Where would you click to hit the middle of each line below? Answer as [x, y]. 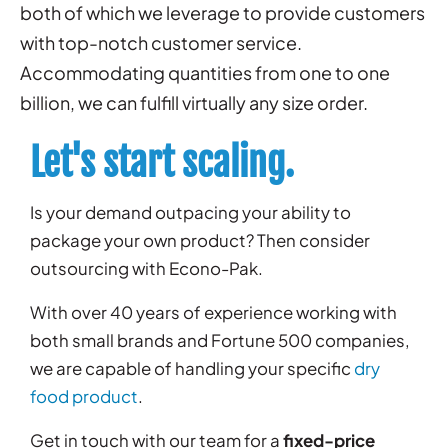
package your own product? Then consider [200, 240]
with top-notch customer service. [161, 43]
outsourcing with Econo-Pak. [146, 268]
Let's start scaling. [162, 163]
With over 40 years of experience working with [213, 312]
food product [84, 396]
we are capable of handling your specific [192, 368]
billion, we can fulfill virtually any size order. [194, 103]
